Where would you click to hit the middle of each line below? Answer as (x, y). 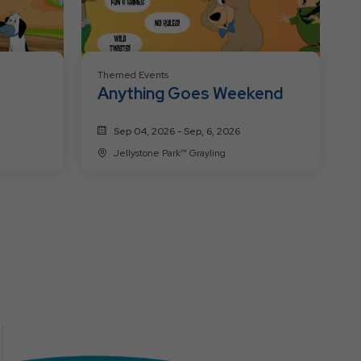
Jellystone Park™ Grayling (169, 154)
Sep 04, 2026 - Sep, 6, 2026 (176, 132)
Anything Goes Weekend (190, 94)
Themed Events (133, 75)
